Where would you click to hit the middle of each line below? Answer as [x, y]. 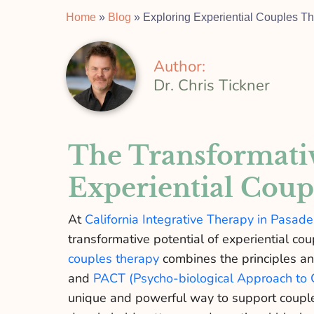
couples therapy [113, 259]
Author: [180, 66]
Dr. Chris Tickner [212, 85]
